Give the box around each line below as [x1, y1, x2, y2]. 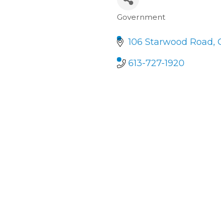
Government [117, 12, 166, 22]
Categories [116, 17, 185, 32]
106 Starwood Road [128, 37, 213, 47]
